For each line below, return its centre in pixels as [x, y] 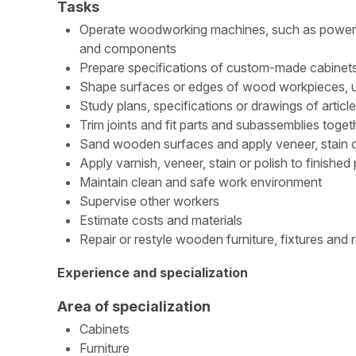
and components [128, 48]
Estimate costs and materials [161, 220]
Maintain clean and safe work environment [201, 182]
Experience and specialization [153, 273]
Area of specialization [134, 306]
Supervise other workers [149, 201]
